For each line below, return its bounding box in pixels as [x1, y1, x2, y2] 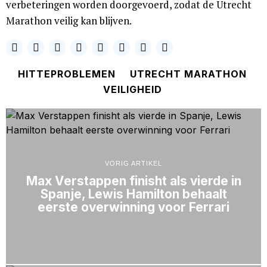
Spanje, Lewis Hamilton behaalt [40, 187, 227, 202]
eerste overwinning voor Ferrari [38, 200, 229, 215]
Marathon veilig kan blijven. [6, 14, 132, 28]
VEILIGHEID [103, 83, 162, 96]
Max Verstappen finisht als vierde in [26, 173, 241, 189]
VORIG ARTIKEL [105, 160, 162, 167]
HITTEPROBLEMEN [18, 68, 116, 80]
